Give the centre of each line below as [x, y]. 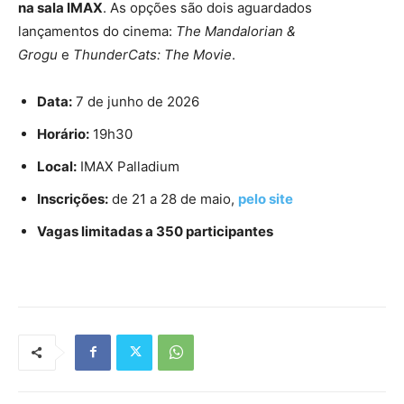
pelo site [266, 198]
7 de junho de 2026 [136, 101]
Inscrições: [73, 198]
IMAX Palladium [128, 166]
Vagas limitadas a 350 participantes [155, 231]
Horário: [63, 133]
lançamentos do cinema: [97, 31]
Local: [57, 166]
